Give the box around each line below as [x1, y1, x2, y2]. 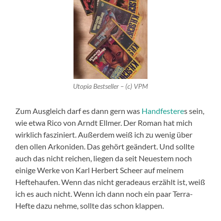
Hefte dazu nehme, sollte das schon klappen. [15, 201, 164, 211]
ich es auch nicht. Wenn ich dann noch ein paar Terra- [15, 189, 193, 199]
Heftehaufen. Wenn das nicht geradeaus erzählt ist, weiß [15, 177, 206, 187]
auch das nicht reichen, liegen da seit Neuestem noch [15, 153, 192, 163]
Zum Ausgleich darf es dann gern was [15, 106, 142, 116]
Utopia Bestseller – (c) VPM [73, 82, 148, 91]
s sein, [184, 106, 205, 116]
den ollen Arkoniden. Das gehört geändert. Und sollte [15, 142, 195, 151]
